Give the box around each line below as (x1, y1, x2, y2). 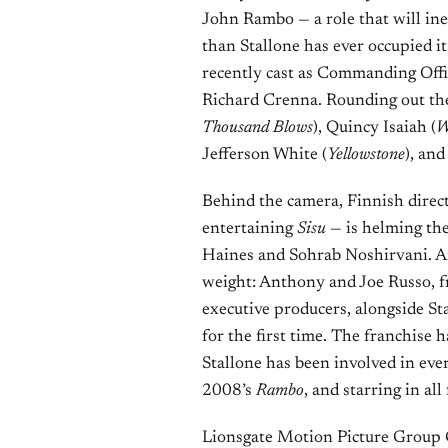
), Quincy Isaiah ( (313, 120, 436, 137)
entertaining (202, 221, 297, 238)
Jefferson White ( (202, 147, 327, 164)
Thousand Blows (202, 120, 313, 137)
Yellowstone (327, 147, 405, 164)
